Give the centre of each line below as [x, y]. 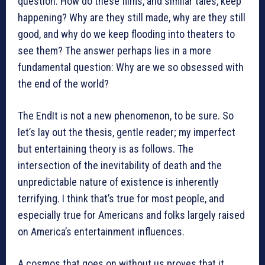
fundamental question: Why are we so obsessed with [131, 67]
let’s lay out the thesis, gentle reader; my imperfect [127, 132]
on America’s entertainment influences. [101, 232]
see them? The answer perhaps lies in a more [114, 51]
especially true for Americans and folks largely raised [131, 215]
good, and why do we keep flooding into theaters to [126, 34]
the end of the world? [63, 84]
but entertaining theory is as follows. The [106, 149]
